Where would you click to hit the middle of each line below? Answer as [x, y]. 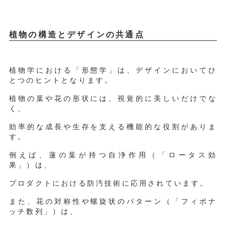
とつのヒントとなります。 [61, 80]
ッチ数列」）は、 [44, 211]
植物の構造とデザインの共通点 [77, 34]
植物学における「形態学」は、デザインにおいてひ [113, 70]
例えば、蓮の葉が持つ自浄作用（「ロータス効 [113, 154]
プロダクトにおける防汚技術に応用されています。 [109, 183]
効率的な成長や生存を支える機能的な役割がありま [113, 126]
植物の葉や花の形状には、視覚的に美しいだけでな [113, 98]
